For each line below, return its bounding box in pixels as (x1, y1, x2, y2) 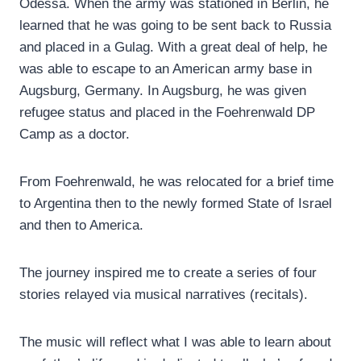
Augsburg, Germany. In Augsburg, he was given (19, 83, 306, 99)
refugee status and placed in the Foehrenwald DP (19, 105, 315, 121)
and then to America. (19, 218, 143, 234)
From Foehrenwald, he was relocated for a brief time (19, 174, 334, 190)
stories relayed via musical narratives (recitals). (19, 287, 308, 303)
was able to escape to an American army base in (19, 61, 312, 77)
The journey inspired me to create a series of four (19, 265, 317, 281)
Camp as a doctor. (19, 127, 130, 143)
